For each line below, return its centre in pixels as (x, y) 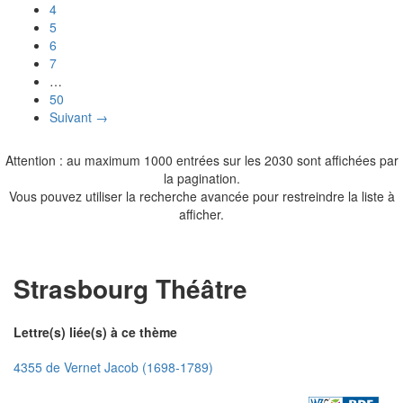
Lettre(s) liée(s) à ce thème (95, 332)
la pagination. (201, 178)
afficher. (201, 214)
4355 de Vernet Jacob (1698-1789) (113, 367)
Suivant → (79, 116)
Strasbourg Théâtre (130, 288)
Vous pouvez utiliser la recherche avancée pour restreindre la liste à (201, 196)
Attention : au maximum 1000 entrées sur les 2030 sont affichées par (201, 160)
